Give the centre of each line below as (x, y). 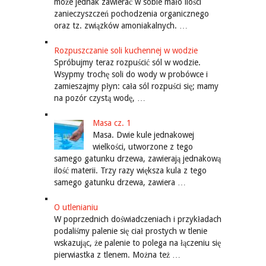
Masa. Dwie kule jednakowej (143, 135)
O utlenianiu (76, 208)
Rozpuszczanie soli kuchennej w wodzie (126, 51)
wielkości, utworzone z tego (142, 147)
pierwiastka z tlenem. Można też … (117, 255)
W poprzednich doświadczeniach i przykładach (137, 219)
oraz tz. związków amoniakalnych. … (121, 26)
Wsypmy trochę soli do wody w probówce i (131, 75)
